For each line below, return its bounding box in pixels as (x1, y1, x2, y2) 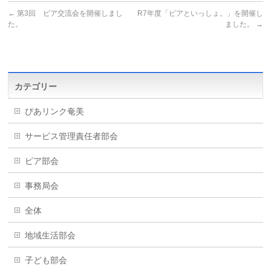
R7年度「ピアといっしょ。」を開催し (137, 8, 263, 18)
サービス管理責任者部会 (25, 131, 119, 141)
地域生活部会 (25, 230, 76, 240)
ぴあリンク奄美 (25, 106, 85, 116)
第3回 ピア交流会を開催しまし (15, 8, 123, 18)
